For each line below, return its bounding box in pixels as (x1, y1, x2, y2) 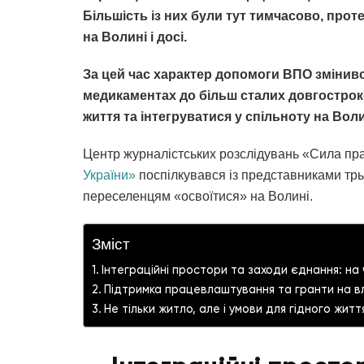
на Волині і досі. (83, 30, 187, 45)
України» (83, 168, 136, 183)
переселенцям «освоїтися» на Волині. (83, 189, 313, 204)
